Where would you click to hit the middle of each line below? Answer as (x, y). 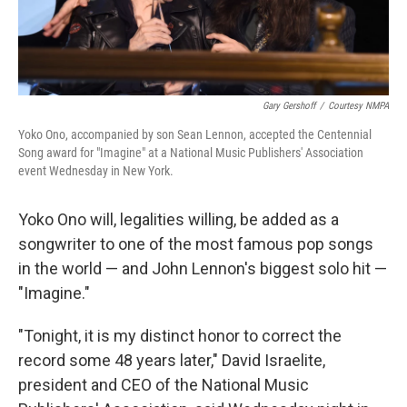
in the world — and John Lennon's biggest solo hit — (203, 269)
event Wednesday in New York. (96, 171)
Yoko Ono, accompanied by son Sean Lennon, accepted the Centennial (195, 135)
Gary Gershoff (289, 106)
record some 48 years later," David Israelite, (172, 361)
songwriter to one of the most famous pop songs (196, 244)
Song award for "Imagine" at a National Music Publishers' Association (191, 153)
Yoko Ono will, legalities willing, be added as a (179, 220)
